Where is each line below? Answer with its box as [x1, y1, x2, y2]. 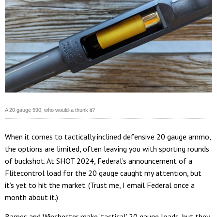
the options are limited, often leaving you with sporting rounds [5, 144, 209, 154]
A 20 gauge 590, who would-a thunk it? [5, 107, 95, 113]
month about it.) [5, 192, 58, 202]
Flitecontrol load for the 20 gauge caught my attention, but [5, 168, 201, 178]
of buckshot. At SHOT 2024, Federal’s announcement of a [5, 156, 192, 166]
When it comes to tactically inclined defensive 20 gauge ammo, [5, 132, 211, 142]
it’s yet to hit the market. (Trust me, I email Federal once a [5, 180, 195, 190]
